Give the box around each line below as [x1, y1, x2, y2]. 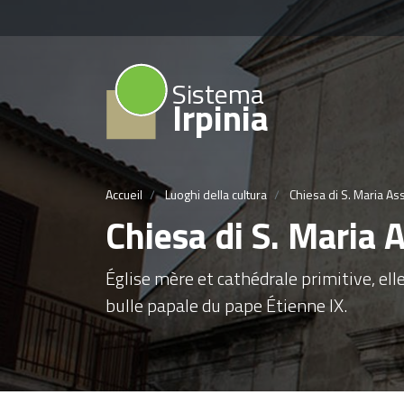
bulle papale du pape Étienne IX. [106, 290, 347, 319]
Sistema [172, 73, 264, 115]
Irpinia [172, 91, 269, 144]
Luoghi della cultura [165, 184, 267, 204]
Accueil [106, 184, 142, 204]
